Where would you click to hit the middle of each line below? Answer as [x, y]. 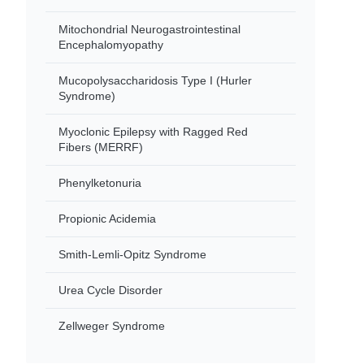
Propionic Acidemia [107, 219]
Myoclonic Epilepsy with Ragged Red [153, 132]
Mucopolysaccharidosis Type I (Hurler [155, 80]
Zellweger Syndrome [112, 326]
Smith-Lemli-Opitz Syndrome [132, 254]
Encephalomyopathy [111, 45]
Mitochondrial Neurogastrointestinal [149, 29]
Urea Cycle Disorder [110, 290]
